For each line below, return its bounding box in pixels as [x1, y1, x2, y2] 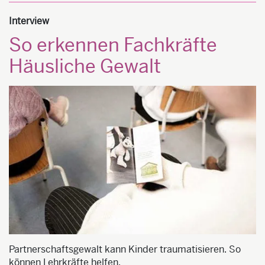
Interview [9, 15, 49, 28]
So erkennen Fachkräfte [9, 33, 217, 57]
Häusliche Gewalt [9, 54, 161, 79]
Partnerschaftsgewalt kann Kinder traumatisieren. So [9, 243, 241, 256]
